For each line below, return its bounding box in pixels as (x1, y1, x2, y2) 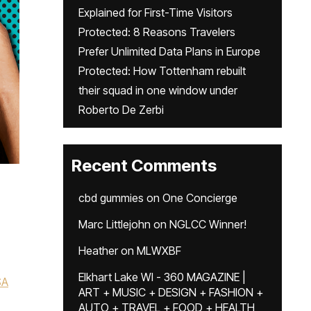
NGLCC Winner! (169, 217, 246, 231)
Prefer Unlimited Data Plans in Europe (78, 44, 260, 58)
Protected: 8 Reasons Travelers (78, 25, 235, 39)
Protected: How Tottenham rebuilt (78, 64, 246, 78)
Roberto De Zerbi (78, 103, 164, 117)
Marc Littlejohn (78, 217, 151, 231)
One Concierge (162, 191, 237, 205)
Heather (78, 244, 118, 258)
